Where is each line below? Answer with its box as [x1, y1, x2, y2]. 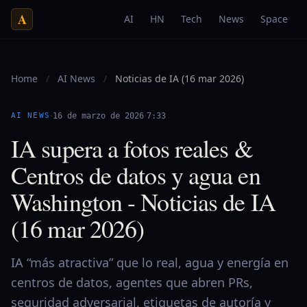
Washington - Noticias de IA [11, 185, 275, 218]
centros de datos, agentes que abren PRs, [11, 274, 253, 291]
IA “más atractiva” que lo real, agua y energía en [11, 254, 288, 271]
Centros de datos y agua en [11, 158, 260, 191]
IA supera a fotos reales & [11, 132, 253, 164]
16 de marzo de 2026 [52, 111, 144, 121]
